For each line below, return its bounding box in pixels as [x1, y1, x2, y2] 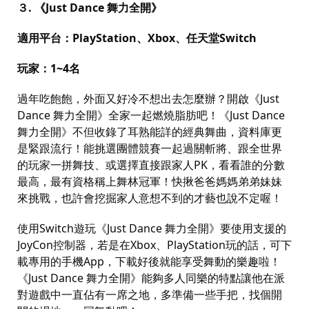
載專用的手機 [17, 253, 83, 269]
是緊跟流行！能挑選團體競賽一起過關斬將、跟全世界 [17, 140, 282, 156]
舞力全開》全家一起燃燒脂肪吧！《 [53, 107, 230, 123]
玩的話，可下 [226, 237, 292, 252]
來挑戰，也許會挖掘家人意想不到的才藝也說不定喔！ [17, 190, 282, 206]
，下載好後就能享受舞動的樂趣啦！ [104, 253, 281, 269]
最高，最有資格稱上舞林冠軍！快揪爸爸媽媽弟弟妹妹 [17, 173, 282, 189]
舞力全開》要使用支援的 [165, 220, 286, 236]
